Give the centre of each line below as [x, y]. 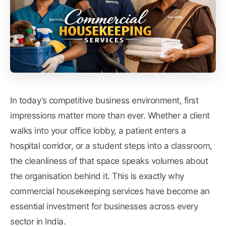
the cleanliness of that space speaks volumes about [109, 161]
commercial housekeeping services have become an [110, 191]
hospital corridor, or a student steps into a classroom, [111, 146]
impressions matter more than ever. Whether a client [110, 116]
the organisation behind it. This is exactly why [97, 176]
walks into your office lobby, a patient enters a [98, 131]
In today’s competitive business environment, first [104, 101]
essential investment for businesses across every [104, 207]
